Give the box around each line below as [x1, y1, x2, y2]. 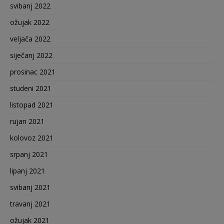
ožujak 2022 [10, 17, 49, 27]
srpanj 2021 [10, 149, 48, 159]
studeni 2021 [10, 83, 51, 93]
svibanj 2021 [10, 182, 50, 192]
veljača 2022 [10, 33, 50, 43]
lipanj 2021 [10, 165, 45, 175]
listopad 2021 [10, 99, 53, 109]
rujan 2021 [10, 116, 44, 126]
